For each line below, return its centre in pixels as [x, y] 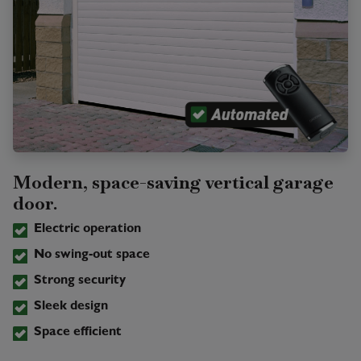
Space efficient [77, 332]
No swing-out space [91, 255]
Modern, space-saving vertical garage [173, 182]
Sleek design [71, 307]
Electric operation [87, 229]
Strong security [79, 281]
